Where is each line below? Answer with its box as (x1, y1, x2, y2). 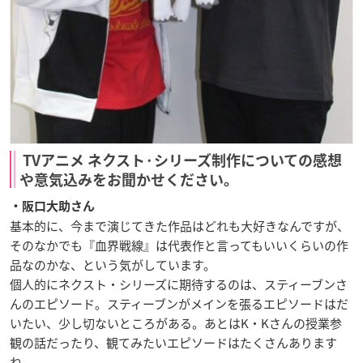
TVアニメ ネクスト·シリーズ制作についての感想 (19, 153, 342, 169)
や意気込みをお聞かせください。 (19, 173, 238, 188)
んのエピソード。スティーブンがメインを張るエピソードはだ (10, 295, 348, 314)
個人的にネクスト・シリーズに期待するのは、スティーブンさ (10, 275, 348, 294)
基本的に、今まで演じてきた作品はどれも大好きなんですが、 (10, 217, 349, 236)
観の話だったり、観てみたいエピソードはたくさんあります (10, 334, 337, 352)
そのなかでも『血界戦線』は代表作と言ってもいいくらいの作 (10, 237, 348, 255)
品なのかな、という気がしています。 (10, 256, 216, 275)
